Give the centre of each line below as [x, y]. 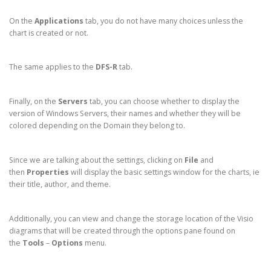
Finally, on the [34, 102]
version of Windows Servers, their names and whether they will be [125, 114]
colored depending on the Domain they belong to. [97, 126]
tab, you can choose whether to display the [164, 102]
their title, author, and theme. [60, 184]
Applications [59, 21]
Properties [48, 172]
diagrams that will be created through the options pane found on [122, 230]
